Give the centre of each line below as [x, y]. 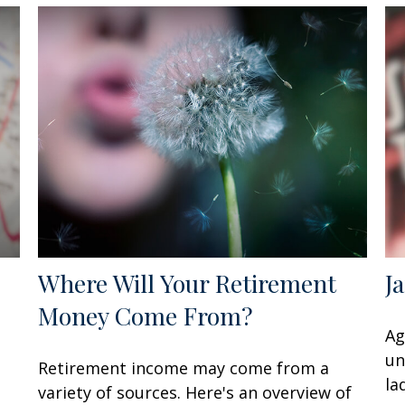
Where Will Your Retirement [188, 283]
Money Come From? [146, 316]
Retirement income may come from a [184, 368]
